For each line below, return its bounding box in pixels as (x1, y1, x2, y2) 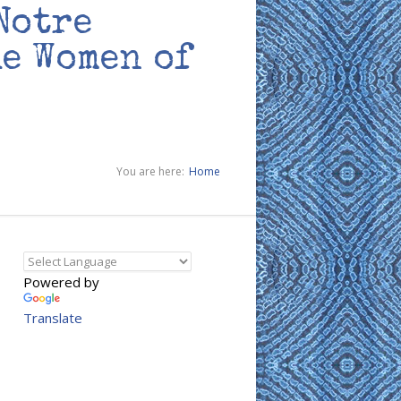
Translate (23, 309, 82, 327)
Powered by (23, 273, 99, 291)
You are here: (116, 164, 184, 179)
